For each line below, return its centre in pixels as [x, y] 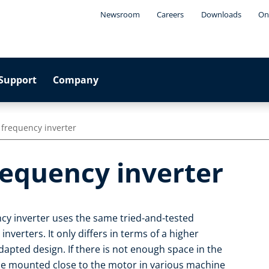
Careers [171, 14]
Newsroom [120, 14]
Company [76, 80]
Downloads [221, 14]
